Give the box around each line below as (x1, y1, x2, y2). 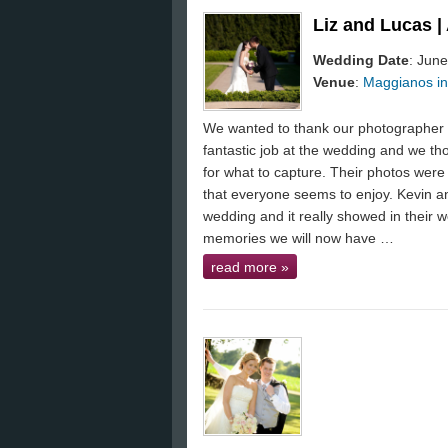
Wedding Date (313, 52, 409, 68)
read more (211, 259, 281, 275)
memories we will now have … (203, 230, 394, 246)
